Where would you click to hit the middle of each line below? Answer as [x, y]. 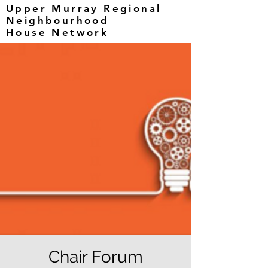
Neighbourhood [58, 20]
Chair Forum [96, 257]
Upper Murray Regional [84, 8]
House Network [57, 32]
